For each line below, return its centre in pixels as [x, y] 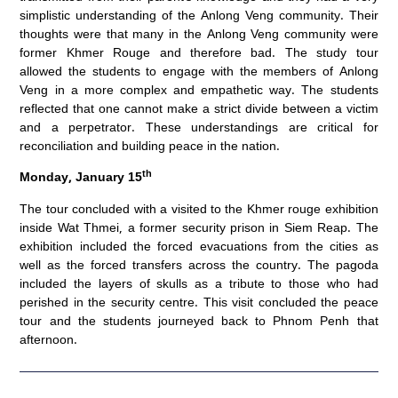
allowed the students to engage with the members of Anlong [199, 70]
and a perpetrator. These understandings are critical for [199, 126]
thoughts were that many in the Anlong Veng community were [199, 33]
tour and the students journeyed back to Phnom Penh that [199, 320]
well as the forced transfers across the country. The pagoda [199, 264]
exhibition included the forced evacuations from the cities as [199, 245]
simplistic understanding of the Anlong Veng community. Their [199, 14]
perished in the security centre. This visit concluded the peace [199, 301]
